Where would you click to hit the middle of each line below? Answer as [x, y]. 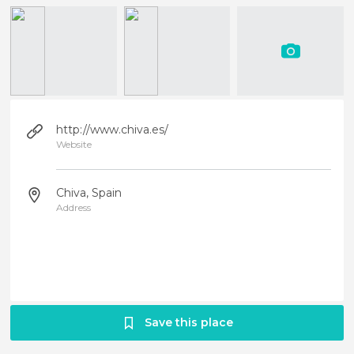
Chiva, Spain [89, 193]
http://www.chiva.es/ [113, 130]
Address [74, 207]
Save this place [188, 322]
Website [74, 144]
